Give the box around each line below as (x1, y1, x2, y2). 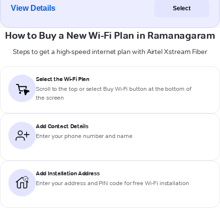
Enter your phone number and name (36, 132, 133, 140)
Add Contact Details (36, 122, 88, 130)
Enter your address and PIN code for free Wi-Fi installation (36, 179, 189, 187)
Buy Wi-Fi (103, 85, 128, 93)
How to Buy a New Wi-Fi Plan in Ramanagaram (5, 29, 215, 42)
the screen (36, 94, 64, 102)
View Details (11, 4, 56, 13)
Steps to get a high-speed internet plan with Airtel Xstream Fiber (12, 47, 208, 56)
